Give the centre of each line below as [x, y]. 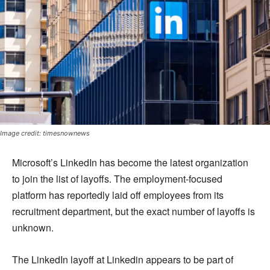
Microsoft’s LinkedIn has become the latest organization [130, 163]
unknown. [33, 228]
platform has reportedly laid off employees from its [118, 195]
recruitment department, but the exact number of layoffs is [133, 212]
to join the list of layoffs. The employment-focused [117, 179]
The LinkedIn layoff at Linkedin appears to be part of [123, 260]
